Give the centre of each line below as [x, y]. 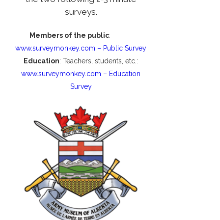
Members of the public [69, 36]
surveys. [81, 12]
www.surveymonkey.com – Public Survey [81, 48]
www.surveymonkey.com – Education [81, 74]
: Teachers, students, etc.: [99, 61]
